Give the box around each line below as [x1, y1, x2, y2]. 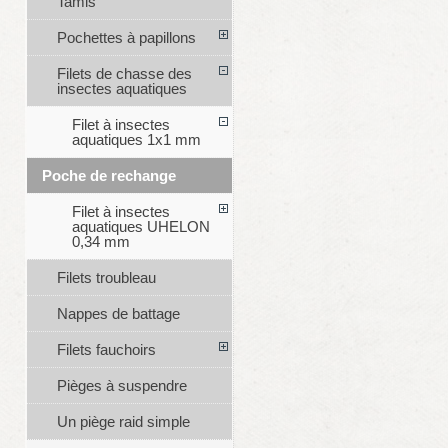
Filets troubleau [56, 269, 156, 287]
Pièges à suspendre [56, 377, 187, 395]
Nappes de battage [56, 305, 180, 323]
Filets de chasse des [56, 65, 192, 83]
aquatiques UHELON [71, 218, 210, 236]
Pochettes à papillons [56, 29, 196, 47]
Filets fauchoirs [56, 341, 156, 359]
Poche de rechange [41, 167, 176, 185]
